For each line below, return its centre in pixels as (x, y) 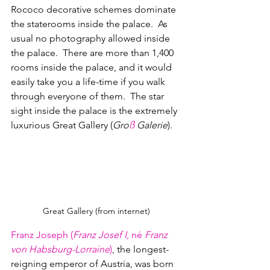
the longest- (143, 250)
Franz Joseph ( (42, 235)
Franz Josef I (100, 235)
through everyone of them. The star (89, 96)
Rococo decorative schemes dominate (95, 10)
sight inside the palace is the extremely (95, 111)
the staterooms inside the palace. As (90, 24)
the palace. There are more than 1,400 (93, 53)
